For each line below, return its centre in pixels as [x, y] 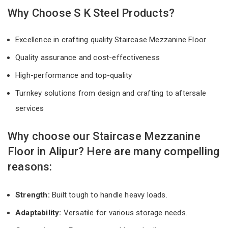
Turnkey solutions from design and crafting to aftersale [111, 93]
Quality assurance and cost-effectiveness [89, 57]
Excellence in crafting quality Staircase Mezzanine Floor [113, 39]
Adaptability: [38, 212]
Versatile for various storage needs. [124, 212]
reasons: [30, 166]
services [31, 108]
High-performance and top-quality [75, 75]
